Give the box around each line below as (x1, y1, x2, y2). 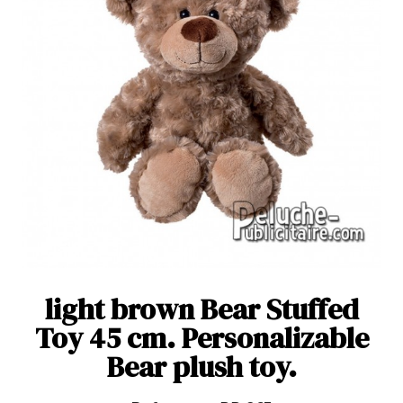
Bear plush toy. (106, 346, 297, 387)
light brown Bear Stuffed (44, 289, 359, 329)
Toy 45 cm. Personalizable (34, 318, 369, 358)
